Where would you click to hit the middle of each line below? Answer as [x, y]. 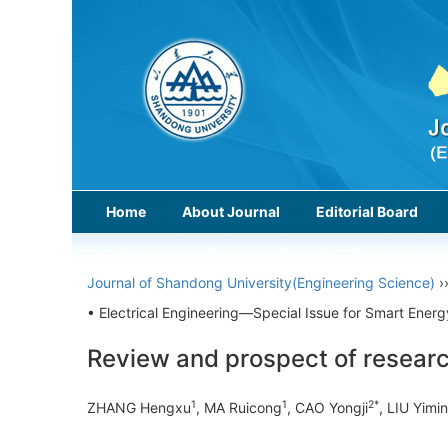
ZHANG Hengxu [139, 408]
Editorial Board [367, 211]
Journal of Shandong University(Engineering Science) [261, 282]
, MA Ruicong [239, 408]
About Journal [231, 211]
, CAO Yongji [327, 408]
